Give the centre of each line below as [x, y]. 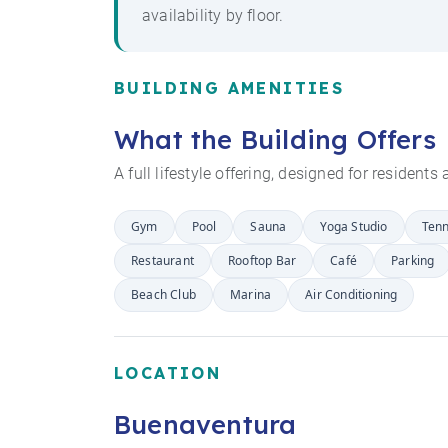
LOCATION [168, 372]
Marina [251, 294]
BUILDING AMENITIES [229, 87]
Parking [413, 260]
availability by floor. [213, 15]
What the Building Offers [275, 138]
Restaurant [162, 260]
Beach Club [163, 294]
